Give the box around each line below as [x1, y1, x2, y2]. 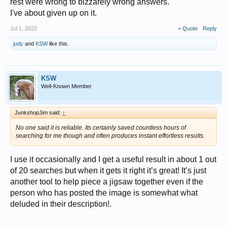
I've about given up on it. [10, 9, 97, 18]
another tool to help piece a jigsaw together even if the [10, 177, 203, 186]
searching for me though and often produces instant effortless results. [16, 132, 205, 140]
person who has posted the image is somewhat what [10, 188, 198, 198]
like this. [48, 41, 69, 47]
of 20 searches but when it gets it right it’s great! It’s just [10, 166, 206, 175]
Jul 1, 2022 [10, 25, 37, 32]
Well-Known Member [41, 83, 92, 90]
